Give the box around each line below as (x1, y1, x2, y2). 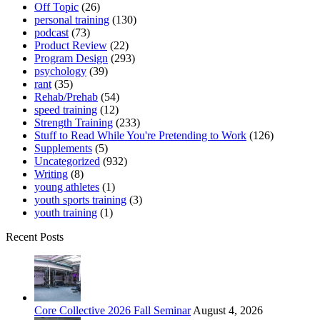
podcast (34, 26, 69, 39)
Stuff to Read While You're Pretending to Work (34, 129, 246, 142)
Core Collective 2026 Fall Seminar (34, 304, 191, 317)
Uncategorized (34, 155, 100, 168)
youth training (34, 206, 97, 219)
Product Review (34, 39, 107, 52)
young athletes (34, 181, 99, 194)
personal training (34, 14, 109, 26)
